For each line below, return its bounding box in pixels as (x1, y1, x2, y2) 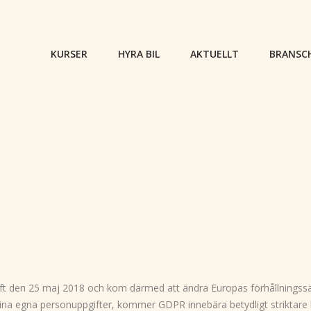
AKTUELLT (190, 47, 239, 60)
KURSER (51, 47, 87, 60)
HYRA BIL (118, 47, 160, 60)
